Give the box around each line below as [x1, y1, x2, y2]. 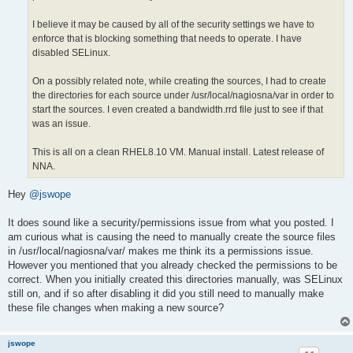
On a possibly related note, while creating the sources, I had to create [32, 75, 326, 87]
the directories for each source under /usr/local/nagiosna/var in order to [32, 89, 334, 101]
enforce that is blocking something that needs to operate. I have [32, 32, 302, 44]
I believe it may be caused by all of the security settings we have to [32, 18, 314, 30]
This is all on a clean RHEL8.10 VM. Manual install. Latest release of [32, 146, 324, 158]
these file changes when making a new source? [8, 302, 224, 314]
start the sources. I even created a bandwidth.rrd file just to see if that [32, 103, 323, 115]
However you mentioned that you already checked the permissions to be [8, 259, 337, 272]
